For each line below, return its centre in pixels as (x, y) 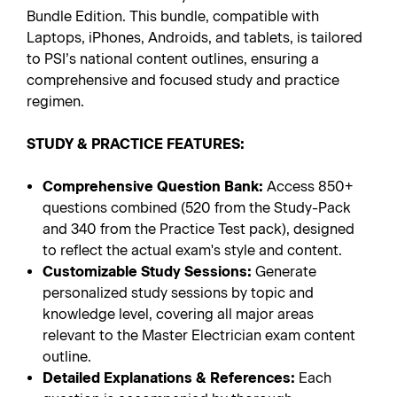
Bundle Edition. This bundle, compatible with (173, 16)
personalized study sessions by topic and (179, 293)
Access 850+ (308, 187)
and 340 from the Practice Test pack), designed (199, 229)
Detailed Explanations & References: (169, 378)
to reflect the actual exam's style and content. (193, 250)
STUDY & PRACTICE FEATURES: (136, 144)
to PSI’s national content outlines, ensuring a (173, 59)
